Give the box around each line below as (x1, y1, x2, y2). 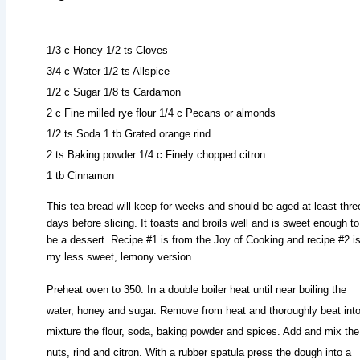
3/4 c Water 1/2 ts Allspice (47, 64, 170, 77)
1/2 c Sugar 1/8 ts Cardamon (47, 85, 181, 98)
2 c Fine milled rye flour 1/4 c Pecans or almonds (47, 106, 276, 119)
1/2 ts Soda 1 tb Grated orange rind (47, 127, 211, 140)
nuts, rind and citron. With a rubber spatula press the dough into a (47, 346, 351, 358)
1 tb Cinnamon (47, 169, 114, 182)
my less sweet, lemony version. (47, 250, 194, 263)
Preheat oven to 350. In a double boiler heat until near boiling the (47, 283, 346, 296)
